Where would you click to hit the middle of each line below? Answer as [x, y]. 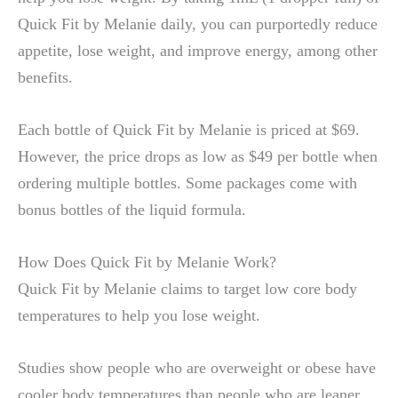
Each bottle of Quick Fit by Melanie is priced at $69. [189, 130]
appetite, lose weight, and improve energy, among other [198, 50]
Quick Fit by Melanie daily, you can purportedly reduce [198, 24]
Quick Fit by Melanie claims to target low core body [187, 289]
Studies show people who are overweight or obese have [197, 368]
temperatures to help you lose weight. [139, 316]
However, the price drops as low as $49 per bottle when [198, 157]
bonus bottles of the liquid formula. [132, 210]
